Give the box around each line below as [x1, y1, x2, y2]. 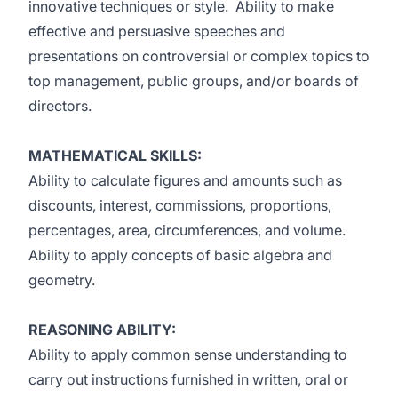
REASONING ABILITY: [28, 321, 176, 338]
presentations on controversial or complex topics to [28, 47, 370, 65]
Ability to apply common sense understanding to [28, 346, 347, 363]
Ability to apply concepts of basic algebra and [28, 246, 332, 264]
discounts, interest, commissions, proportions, [28, 196, 331, 214]
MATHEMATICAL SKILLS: [28, 147, 202, 164]
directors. [28, 97, 92, 115]
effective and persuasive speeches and [28, 22, 285, 40]
